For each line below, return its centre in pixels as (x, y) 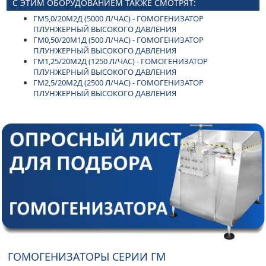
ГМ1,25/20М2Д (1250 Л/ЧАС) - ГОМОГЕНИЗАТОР (121, 61)
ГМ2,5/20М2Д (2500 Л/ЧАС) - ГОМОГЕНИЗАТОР (118, 83)
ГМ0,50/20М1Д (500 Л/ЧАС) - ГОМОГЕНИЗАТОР (118, 40)
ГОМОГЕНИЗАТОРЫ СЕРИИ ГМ (87, 256)
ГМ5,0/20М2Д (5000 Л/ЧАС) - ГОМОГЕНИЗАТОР (118, 19)
